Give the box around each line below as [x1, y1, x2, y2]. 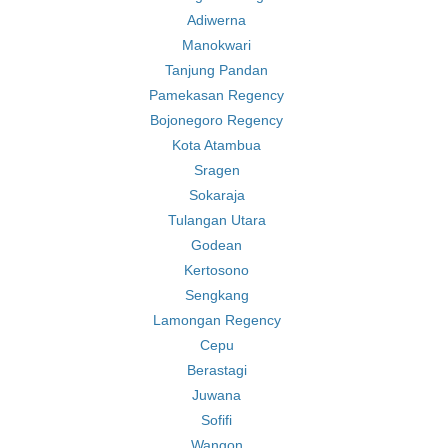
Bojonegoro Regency [150, 112, 283, 128]
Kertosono [184, 262, 249, 278]
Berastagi [186, 362, 247, 378]
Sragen [193, 162, 240, 178]
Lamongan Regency [152, 312, 281, 328]
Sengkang [184, 287, 249, 303]
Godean [191, 237, 242, 253]
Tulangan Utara [167, 212, 266, 228]
